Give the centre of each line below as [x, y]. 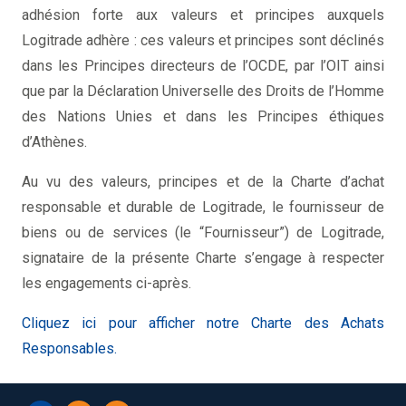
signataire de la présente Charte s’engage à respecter [203, 258]
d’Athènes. [54, 142]
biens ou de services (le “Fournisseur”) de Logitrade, [203, 233]
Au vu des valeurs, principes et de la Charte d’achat [203, 182]
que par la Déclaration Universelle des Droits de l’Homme [203, 92]
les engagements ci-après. [106, 284]
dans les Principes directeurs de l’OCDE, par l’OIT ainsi [203, 66]
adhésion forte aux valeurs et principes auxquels [203, 15]
